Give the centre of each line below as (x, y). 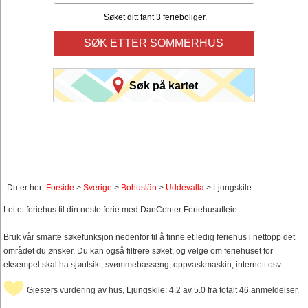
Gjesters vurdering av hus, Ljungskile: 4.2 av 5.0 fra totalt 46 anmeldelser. (163, 290)
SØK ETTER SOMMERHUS (154, 43)
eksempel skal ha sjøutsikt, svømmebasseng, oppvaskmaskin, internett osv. (143, 265)
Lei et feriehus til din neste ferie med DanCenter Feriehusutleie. (121, 210)
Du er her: (26, 188)
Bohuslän (139, 188)
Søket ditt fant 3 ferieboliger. (155, 18)
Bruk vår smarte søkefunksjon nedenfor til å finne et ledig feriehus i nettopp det (149, 238)
